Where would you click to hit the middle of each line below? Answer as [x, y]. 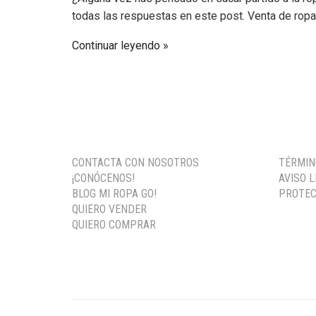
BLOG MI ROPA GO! [114, 194]
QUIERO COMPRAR [114, 225]
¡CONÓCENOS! [103, 178]
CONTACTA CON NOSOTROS [135, 163]
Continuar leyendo [116, 45]
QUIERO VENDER [109, 209]
